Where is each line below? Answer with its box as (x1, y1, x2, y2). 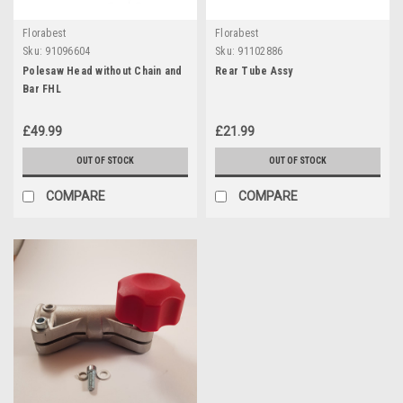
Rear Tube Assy (215, 64, 293, 77)
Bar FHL (22, 82, 61, 95)
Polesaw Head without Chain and (22, 64, 183, 77)
